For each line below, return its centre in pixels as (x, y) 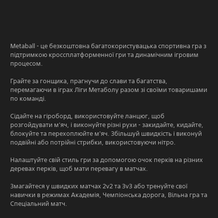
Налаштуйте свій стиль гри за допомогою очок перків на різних (107, 160)
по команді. (28, 98)
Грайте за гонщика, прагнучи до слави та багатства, (89, 81)
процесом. (27, 63)
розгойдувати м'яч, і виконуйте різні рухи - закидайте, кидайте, (107, 125)
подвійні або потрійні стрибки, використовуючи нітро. (93, 142)
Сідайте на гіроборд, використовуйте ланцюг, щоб (87, 116)
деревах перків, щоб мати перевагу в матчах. (79, 168)
